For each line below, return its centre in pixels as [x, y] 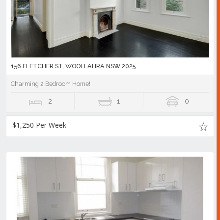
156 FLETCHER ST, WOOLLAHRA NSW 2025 [73, 66]
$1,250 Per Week [39, 125]
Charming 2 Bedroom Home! [51, 84]
